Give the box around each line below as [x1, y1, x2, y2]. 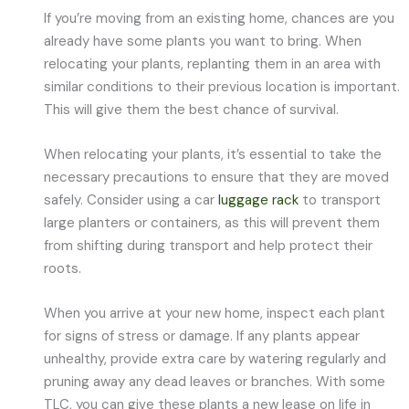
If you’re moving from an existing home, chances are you [44, 8, 395, 27]
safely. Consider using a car [44, 190, 219, 209]
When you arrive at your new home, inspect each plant [44, 304, 386, 323]
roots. [44, 258, 82, 278]
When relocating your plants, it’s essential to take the [44, 144, 383, 163]
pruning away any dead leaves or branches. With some [44, 372, 386, 392]
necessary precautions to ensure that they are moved [44, 167, 390, 186]
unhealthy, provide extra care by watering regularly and [44, 350, 387, 369]
